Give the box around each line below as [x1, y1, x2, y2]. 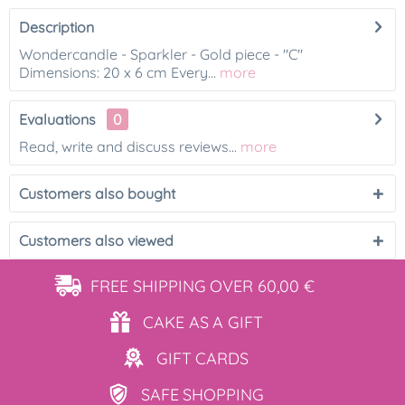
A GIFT [212, 312, 263, 333]
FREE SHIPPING [90, 276, 206, 297]
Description [19, 18, 94, 36]
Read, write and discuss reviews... [19, 137, 237, 155]
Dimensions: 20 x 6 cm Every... [19, 63, 216, 81]
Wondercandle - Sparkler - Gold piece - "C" [19, 45, 303, 63]
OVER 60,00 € [210, 276, 315, 297]
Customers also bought [19, 184, 175, 202]
